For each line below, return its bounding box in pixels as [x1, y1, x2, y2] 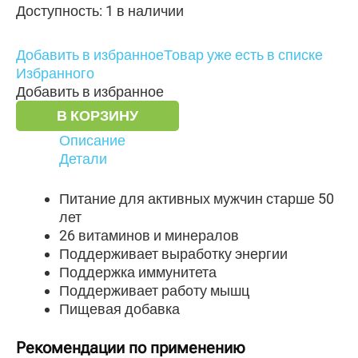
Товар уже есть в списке [164, 46, 323, 63]
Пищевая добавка [59, 300, 180, 317]
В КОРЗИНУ [57, 106, 138, 124]
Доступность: [16, 2, 102, 20]
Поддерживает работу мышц [59, 281, 249, 299]
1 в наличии [105, 2, 184, 20]
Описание [59, 131, 125, 149]
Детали [59, 149, 107, 167]
